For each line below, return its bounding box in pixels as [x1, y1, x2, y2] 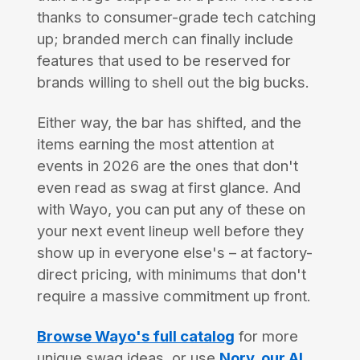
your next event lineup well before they [36, 222, 304, 240]
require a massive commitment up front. [36, 287, 311, 305]
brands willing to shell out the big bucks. [36, 73, 309, 92]
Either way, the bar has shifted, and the [36, 113, 301, 132]
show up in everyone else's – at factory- [36, 243, 313, 262]
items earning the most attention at [36, 135, 274, 153]
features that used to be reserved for [36, 51, 291, 70]
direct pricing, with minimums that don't [36, 265, 306, 284]
